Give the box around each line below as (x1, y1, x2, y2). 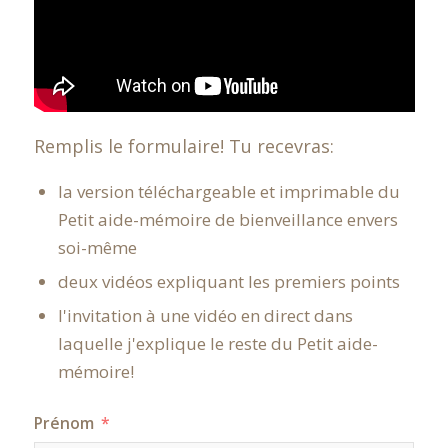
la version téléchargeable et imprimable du (57, 180, 400, 204)
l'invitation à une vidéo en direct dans (57, 304, 353, 328)
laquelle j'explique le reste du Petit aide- (57, 332, 378, 356)
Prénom (33, 412, 94, 435)
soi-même (57, 236, 137, 260)
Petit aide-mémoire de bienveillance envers (57, 208, 398, 232)
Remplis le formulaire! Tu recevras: (33, 133, 334, 158)
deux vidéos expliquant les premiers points (57, 270, 400, 294)
